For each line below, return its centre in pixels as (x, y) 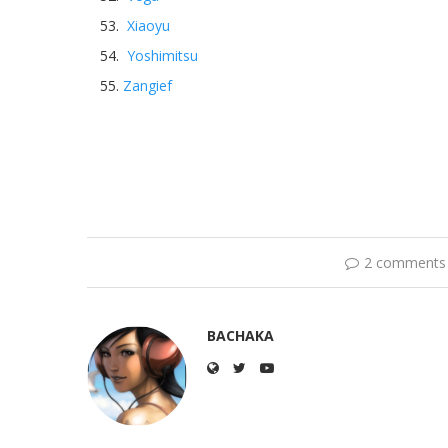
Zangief (147, 85)
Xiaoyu (148, 25)
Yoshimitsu (162, 55)
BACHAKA (240, 335)
